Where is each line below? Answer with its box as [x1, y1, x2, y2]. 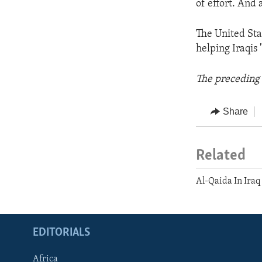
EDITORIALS [33, 227, 90, 239]
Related [196, 147, 246, 164]
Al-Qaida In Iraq [196, 177, 261, 187]
